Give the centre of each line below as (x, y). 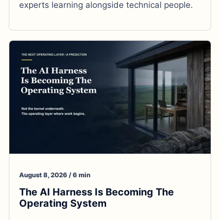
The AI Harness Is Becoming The (96, 192)
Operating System (63, 204)
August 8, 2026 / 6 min (55, 175)
